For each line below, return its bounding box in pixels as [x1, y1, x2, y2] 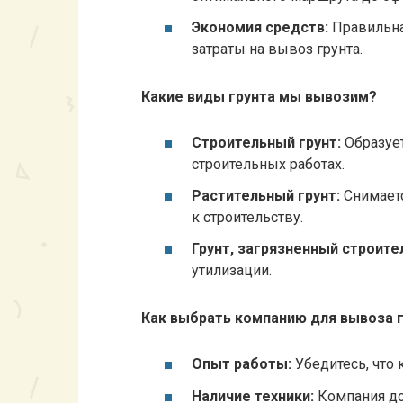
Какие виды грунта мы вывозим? [141, 87, 377, 105]
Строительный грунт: [192, 134, 341, 152]
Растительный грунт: [192, 187, 340, 205]
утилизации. [192, 262, 272, 280]
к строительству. [192, 209, 303, 227]
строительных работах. [192, 156, 345, 174]
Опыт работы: [192, 355, 291, 373]
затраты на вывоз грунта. [192, 40, 363, 58]
